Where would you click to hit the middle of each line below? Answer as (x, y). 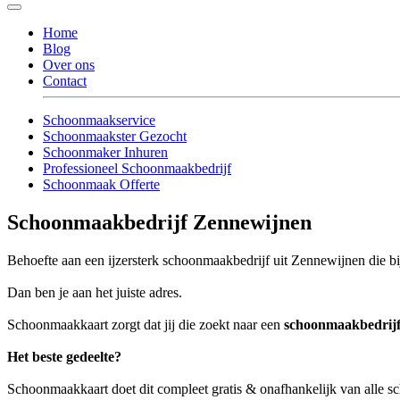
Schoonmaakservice (99, 120)
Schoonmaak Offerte (101, 184)
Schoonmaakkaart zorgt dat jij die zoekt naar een (146, 324)
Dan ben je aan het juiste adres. (95, 292)
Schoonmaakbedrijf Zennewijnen (159, 222)
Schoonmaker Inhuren (105, 152)
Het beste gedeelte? (64, 356)
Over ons (69, 64)
